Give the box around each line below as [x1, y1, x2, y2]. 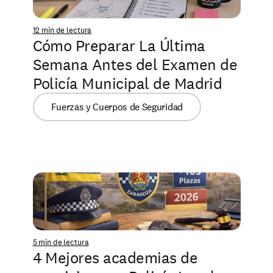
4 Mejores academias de [32, 247, 198, 268]
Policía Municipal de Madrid [32, 73, 222, 93]
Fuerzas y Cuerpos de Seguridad [51, 101, 183, 113]
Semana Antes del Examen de [32, 54, 237, 74]
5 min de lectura [32, 237, 89, 247]
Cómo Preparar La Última [32, 35, 205, 55]
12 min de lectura [32, 25, 92, 35]
